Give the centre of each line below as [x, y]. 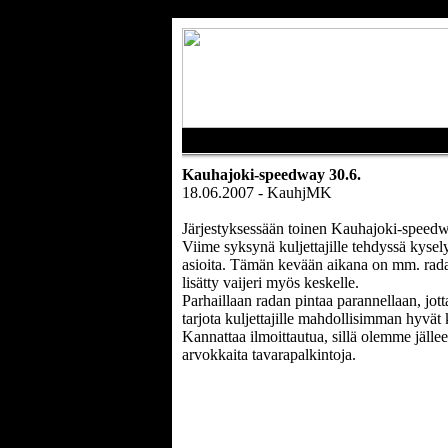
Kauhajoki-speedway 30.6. [271, 174]
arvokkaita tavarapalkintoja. [269, 354]
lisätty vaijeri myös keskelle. [270, 282]
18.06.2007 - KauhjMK [257, 192]
